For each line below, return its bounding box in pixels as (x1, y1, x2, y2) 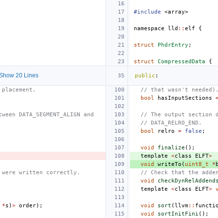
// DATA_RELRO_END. (141, 119, 202, 126)
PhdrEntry (158, 41, 188, 48)
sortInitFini (158, 210, 199, 217)
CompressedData (158, 58, 205, 65)
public (135, 72, 155, 79)
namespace (134, 25, 164, 32)
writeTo (158, 161, 182, 167)
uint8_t (185, 161, 209, 167)
